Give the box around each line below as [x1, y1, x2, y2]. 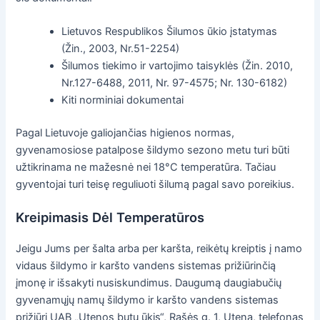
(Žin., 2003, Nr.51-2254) [61, 42, 180, 56]
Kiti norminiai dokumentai [61, 94, 184, 107]
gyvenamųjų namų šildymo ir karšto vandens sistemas [16, 294, 279, 307]
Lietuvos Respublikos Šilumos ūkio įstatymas [61, 25, 278, 39]
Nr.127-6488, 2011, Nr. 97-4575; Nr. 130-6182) [61, 76, 288, 90]
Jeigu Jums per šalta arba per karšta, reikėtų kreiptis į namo [16, 242, 303, 256]
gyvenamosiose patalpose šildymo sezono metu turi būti [16, 143, 290, 156]
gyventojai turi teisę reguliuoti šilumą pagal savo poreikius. [16, 177, 295, 191]
